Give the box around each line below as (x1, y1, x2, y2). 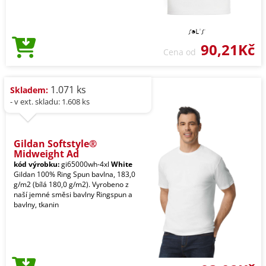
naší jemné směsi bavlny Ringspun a (14, 189, 132, 200)
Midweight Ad (14, 147, 79, 161)
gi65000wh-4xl (59, 159, 111, 170)
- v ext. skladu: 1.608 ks (10, 96, 90, 107)
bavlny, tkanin (14, 199, 59, 210)
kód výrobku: (14, 159, 59, 170)
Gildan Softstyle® (14, 137, 97, 151)
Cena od (163, 46, 201, 58)
